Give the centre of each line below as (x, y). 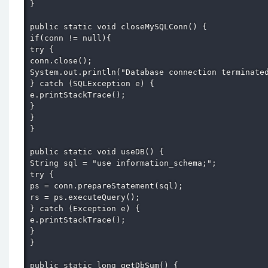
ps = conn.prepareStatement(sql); (109, 185)
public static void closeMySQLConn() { (121, 26)
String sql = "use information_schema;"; (126, 163)
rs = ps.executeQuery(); (87, 197)
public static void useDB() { (99, 151)
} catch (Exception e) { (87, 208)
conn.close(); (63, 60)
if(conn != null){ (73, 38)
